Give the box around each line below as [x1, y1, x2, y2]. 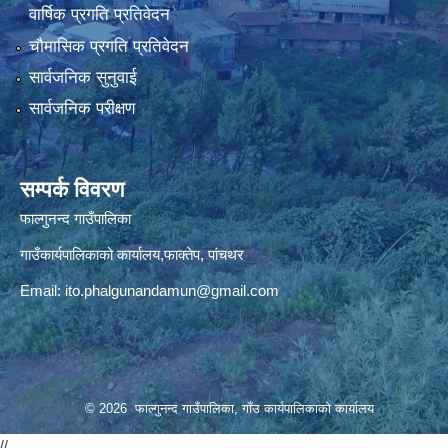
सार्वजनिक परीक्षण [28, 99, 135, 119]
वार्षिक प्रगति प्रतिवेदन [28, 5, 170, 25]
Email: [20, 282, 65, 300]
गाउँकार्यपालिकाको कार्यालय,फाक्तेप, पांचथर [20, 246, 244, 264]
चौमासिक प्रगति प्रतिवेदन [28, 36, 189, 56]
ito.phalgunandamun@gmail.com [65, 282, 279, 300]
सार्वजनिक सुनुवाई [28, 67, 137, 87]
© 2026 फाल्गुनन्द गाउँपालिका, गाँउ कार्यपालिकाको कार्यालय [84, 401, 374, 417]
